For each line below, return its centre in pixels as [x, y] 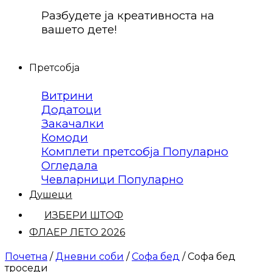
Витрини [67, 96]
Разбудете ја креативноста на [128, 15]
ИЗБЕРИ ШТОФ [84, 216]
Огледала [70, 166]
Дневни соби [90, 257]
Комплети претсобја [102, 152]
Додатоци [71, 110]
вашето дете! [79, 29]
